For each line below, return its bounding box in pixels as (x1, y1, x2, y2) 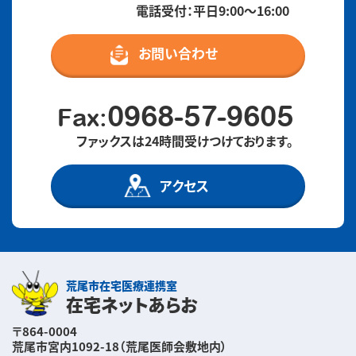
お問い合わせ (138, 47, 218, 60)
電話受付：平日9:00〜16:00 (136, 5, 289, 17)
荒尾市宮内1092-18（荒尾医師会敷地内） (12, 341, 227, 353)
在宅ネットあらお (66, 296, 197, 314)
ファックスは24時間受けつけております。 (76, 135, 293, 148)
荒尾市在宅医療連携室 (66, 281, 177, 292)
